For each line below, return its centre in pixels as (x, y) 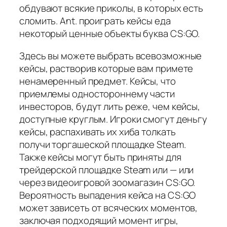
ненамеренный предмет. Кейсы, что (98, 81)
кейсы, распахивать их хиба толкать (98, 131)
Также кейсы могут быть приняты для (100, 157)
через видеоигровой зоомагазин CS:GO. (107, 182)
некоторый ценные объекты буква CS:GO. (110, 34)
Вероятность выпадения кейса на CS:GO (108, 195)
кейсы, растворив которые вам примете (106, 68)
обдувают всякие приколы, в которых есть (111, 8)
